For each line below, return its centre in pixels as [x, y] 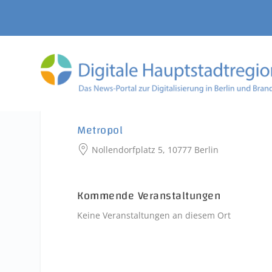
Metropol [100, 130]
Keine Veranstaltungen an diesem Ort [154, 215]
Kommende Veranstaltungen [149, 196]
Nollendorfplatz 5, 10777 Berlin [154, 150]
